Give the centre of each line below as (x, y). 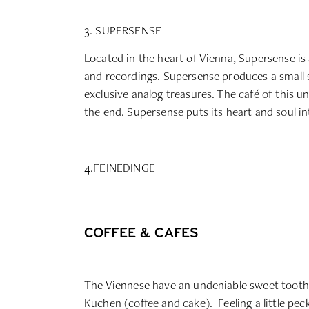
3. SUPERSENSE (123, 30)
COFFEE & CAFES (141, 234)
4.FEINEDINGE (120, 167)
